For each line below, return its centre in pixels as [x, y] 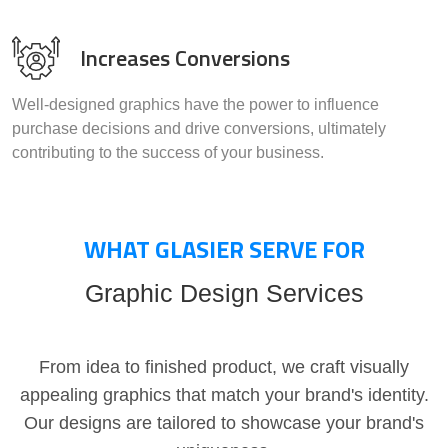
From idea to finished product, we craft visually [224, 367]
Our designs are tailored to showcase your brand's [224, 423]
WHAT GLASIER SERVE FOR [224, 249]
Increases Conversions [185, 58]
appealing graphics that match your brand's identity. [224, 395]
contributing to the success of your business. [168, 153]
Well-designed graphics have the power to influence [195, 105]
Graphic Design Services [224, 293]
